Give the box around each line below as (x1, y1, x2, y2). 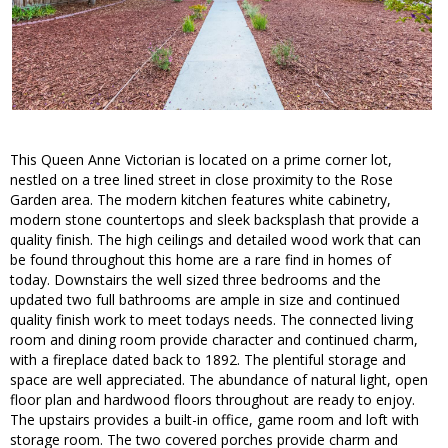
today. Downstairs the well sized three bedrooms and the (10, 270, 381, 290)
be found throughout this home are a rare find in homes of (10, 250, 391, 270)
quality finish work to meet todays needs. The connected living (10, 310, 413, 330)
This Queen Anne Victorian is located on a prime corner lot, (10, 150, 392, 170)
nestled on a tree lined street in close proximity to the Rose (10, 170, 393, 190)
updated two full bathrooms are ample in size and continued (10, 290, 400, 310)
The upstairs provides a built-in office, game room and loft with (10, 410, 419, 430)
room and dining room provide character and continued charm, (10, 330, 418, 350)
